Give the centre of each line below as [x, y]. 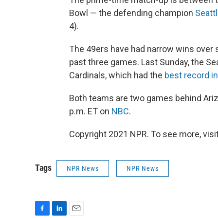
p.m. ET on [90, 111]
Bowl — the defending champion [132, 13]
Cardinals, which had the [117, 75]
